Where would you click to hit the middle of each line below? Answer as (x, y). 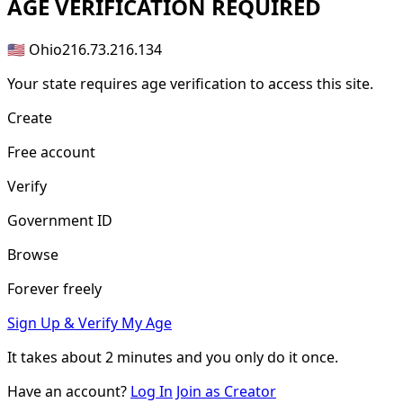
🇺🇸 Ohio (35, 49)
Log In (152, 391)
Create (30, 117)
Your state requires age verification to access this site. (190, 83)
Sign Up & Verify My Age (90, 322)
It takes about (56, 357)
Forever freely (54, 288)
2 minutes (139, 357)
